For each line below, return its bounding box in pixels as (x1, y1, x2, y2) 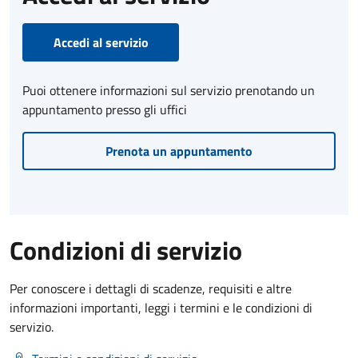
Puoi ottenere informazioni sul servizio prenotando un (22, 80, 315, 100)
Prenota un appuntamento (105, 141, 253, 161)
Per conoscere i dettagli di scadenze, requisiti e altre (10, 278, 292, 298)
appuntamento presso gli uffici (22, 99, 187, 119)
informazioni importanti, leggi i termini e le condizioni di (10, 297, 312, 317)
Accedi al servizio (53, 32, 149, 52)
